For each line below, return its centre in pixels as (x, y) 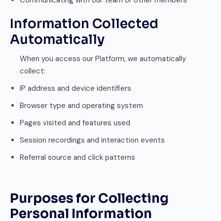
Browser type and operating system (81, 106)
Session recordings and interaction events (92, 140)
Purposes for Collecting (89, 199)
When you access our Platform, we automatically (103, 59)
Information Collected (84, 24)
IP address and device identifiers (75, 88)
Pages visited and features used (75, 123)
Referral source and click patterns (77, 157)
